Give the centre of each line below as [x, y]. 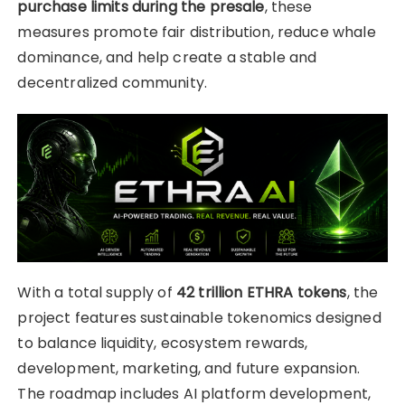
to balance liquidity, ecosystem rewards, [163, 343]
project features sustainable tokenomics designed [199, 317]
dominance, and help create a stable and [167, 57]
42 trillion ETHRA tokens [261, 292]
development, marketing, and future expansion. [189, 368]
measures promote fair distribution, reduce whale [197, 32]
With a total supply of [97, 292]
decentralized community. [113, 82]
